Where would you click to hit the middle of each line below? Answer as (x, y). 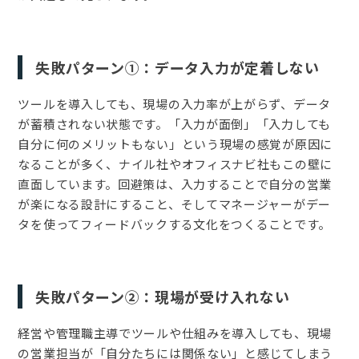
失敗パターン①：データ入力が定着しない (177, 67)
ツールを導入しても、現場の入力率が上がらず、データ (174, 103)
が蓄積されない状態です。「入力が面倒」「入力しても (174, 123)
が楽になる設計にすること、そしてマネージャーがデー (174, 204)
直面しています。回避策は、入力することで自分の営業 (175, 184)
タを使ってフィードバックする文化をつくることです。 (174, 224)
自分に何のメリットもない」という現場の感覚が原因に (175, 143)
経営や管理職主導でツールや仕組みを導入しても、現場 (175, 333)
